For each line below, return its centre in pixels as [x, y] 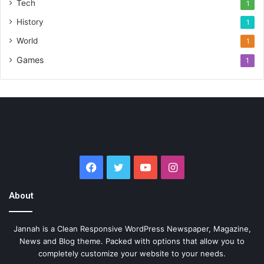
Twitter [141, 166]
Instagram [202, 166]
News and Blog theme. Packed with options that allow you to [132, 241]
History [30, 22]
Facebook [121, 166]
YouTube [172, 166]
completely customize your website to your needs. [132, 253]
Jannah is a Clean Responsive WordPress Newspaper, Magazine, [132, 228]
